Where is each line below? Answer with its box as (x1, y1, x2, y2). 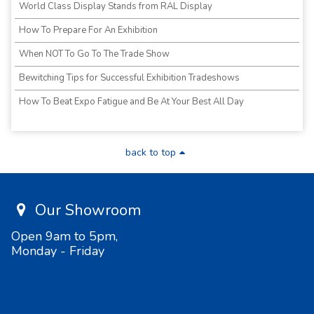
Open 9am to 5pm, (11, 228, 118, 245)
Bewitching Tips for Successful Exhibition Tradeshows (19, 71, 240, 85)
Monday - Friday (11, 243, 104, 260)
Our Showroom (31, 200, 142, 221)
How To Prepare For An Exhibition (19, 24, 158, 37)
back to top (125, 146, 176, 160)
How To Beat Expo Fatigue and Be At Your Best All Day (19, 95, 244, 109)
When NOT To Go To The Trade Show (19, 48, 170, 61)
